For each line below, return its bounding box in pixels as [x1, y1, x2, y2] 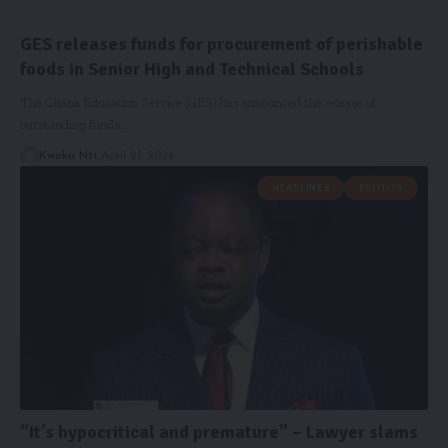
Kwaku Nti [38, 149, 97, 162]
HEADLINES [272, 181, 330, 194]
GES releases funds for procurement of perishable [20, 32, 423, 55]
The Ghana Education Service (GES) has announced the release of [20, 94, 376, 110]
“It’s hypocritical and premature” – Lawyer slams [20, 421, 418, 444]
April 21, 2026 [100, 149, 174, 162]
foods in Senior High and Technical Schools [20, 57, 364, 80]
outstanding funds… [20, 116, 129, 132]
